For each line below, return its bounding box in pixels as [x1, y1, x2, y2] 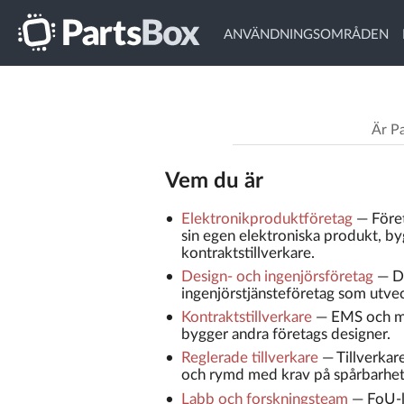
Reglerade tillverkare [180, 350, 318, 366]
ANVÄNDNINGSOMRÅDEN [223, 27, 389, 41]
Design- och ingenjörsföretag [180, 268, 373, 284]
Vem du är [165, 170, 264, 192]
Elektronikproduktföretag [180, 210, 353, 226]
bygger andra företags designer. [180, 326, 390, 343]
